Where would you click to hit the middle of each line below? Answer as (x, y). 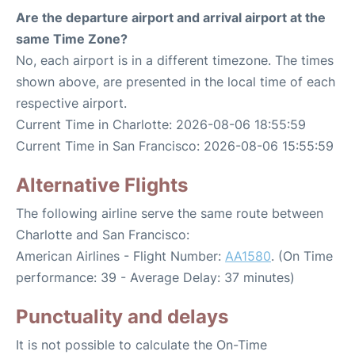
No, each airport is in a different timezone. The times (175, 61)
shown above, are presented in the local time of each (176, 82)
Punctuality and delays (122, 317)
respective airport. (71, 103)
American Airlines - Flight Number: (120, 256)
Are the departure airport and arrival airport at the (171, 18)
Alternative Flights (102, 185)
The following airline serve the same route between (170, 214)
